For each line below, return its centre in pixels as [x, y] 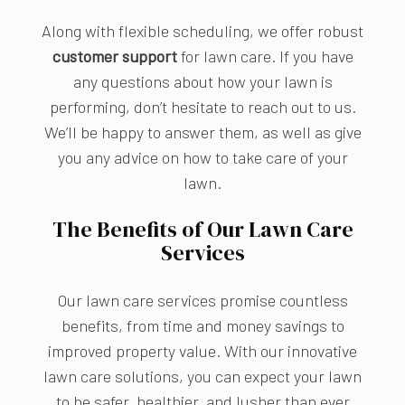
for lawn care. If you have [265, 57]
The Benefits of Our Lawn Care [202, 230]
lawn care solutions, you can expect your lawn [202, 377]
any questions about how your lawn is [202, 82]
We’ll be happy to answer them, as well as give [202, 132]
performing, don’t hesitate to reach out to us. [202, 107]
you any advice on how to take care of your [202, 158]
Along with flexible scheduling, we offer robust [202, 31]
